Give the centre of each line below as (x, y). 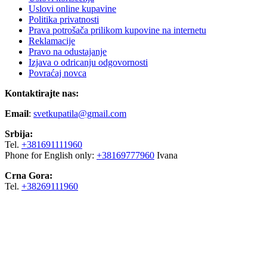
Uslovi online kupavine (72, 9)
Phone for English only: (51, 156)
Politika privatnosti (64, 20)
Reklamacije (52, 41)
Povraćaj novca (58, 73)
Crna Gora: (29, 176)
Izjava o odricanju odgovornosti (88, 63)
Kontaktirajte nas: (42, 94)
